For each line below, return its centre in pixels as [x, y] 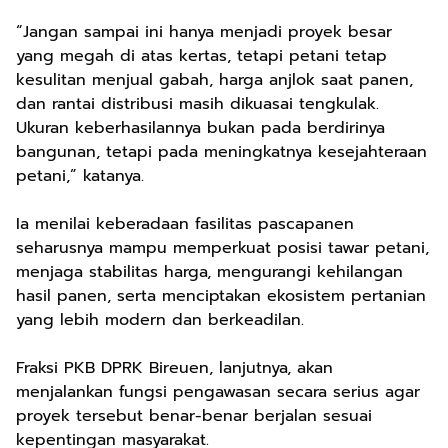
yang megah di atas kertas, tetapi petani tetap [201, 56]
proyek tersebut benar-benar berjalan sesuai [194, 416]
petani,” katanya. [80, 176]
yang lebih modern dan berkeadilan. [160, 320]
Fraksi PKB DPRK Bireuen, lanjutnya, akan [174, 368]
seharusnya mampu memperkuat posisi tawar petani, [222, 248]
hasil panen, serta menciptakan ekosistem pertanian [221, 296]
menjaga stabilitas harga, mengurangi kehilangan [209, 272]
